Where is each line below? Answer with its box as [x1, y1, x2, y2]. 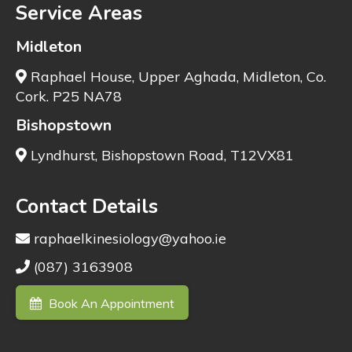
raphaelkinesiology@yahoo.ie [30, 229, 226, 247]
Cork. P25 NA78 [16, 87, 122, 105]
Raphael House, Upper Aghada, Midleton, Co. [27, 68, 326, 86]
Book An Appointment [49, 295, 175, 311]
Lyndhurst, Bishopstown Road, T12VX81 [27, 146, 294, 164]
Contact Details [16, 193, 158, 220]
